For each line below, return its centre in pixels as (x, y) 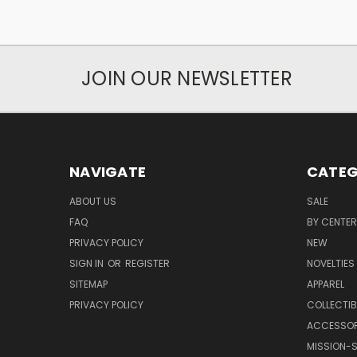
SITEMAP (88, 284)
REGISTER (147, 263)
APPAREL (325, 284)
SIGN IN (88, 263)
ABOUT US (93, 201)
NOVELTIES (330, 263)
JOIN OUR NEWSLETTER (187, 78)
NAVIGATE (108, 171)
